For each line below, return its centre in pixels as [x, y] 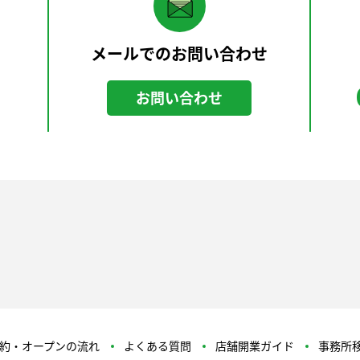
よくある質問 [157, 346]
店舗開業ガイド [254, 346]
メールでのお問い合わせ [179, 54]
